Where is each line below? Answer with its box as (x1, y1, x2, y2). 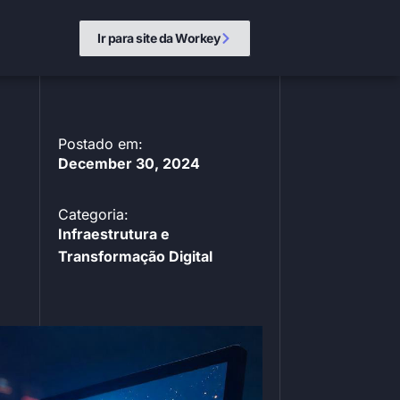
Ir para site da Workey (97, 29, 221, 46)
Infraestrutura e (57, 225, 170, 244)
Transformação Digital (57, 247, 212, 266)
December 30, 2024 (57, 154, 200, 173)
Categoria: (57, 205, 129, 224)
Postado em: (57, 135, 143, 154)
